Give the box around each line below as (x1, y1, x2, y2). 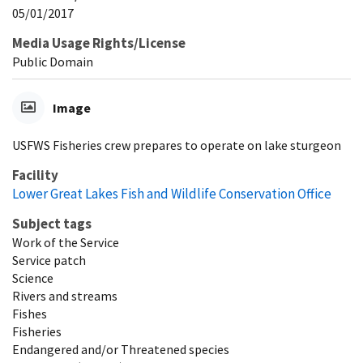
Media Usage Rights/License (12, 33, 186, 52)
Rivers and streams (12, 287, 117, 304)
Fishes (12, 305, 47, 322)
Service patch (12, 251, 86, 268)
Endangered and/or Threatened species (12, 340, 229, 357)
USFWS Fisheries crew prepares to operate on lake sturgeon (12, 136, 341, 153)
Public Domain (12, 53, 93, 70)
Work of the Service (12, 233, 119, 250)
